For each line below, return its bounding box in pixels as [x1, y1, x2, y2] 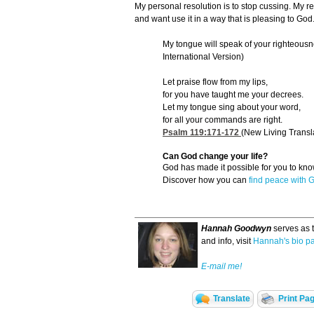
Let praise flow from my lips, [163, 77, 268, 88]
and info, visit [201, 236, 253, 247]
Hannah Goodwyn [201, 224, 271, 234]
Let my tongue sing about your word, [163, 102, 301, 113]
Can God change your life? [163, 151, 268, 162]
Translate [212, 294, 250, 304]
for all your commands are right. [163, 115, 282, 125]
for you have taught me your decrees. [163, 90, 303, 100]
